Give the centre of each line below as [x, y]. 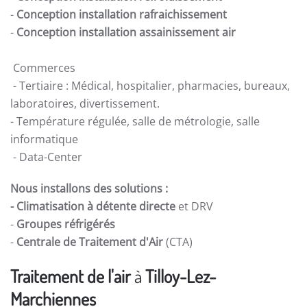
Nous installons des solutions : [89, 188]
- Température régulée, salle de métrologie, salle [135, 121]
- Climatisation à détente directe [93, 206]
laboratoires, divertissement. [86, 103]
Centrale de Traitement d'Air [90, 242]
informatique [44, 139]
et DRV [196, 206]
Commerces [44, 68]
